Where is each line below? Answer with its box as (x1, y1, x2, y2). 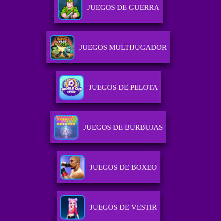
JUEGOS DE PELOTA (88, 83, 158, 92)
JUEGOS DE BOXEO (89, 163, 157, 172)
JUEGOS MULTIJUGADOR (79, 43, 167, 52)
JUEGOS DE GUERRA (87, 3, 159, 12)
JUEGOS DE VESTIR (89, 203, 157, 212)
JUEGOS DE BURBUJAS (83, 123, 163, 132)
